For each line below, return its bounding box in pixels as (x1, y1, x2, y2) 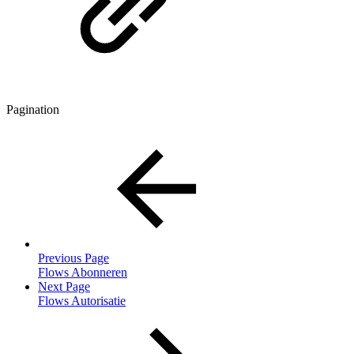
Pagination (6, 103, 59, 117)
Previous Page (38, 251, 109, 265)
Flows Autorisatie (38, 294, 126, 308)
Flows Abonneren (38, 265, 127, 280)
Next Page (38, 280, 90, 294)
